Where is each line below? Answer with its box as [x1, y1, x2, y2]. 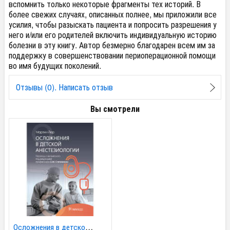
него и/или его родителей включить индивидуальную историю [9, 29, 217, 41]
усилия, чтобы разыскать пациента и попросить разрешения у [9, 18, 217, 31]
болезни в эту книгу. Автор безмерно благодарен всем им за [9, 39, 215, 51]
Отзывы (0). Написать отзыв [15, 81, 113, 93]
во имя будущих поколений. [9, 60, 101, 72]
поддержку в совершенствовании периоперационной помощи [9, 49, 216, 62]
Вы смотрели [90, 102, 140, 114]
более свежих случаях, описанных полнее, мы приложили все [9, 8, 217, 21]
